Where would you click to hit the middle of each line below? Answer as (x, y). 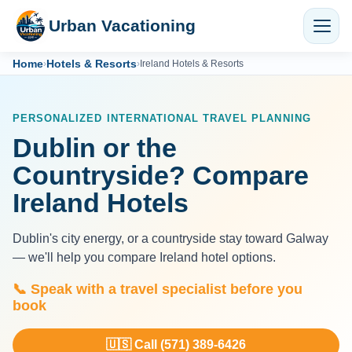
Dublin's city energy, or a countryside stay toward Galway (170, 239)
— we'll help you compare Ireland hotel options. (144, 258)
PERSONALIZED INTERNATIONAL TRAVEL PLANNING (162, 119)
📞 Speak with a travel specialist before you (158, 290)
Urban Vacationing (122, 26)
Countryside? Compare (161, 176)
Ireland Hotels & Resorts (192, 63)
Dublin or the (95, 148)
